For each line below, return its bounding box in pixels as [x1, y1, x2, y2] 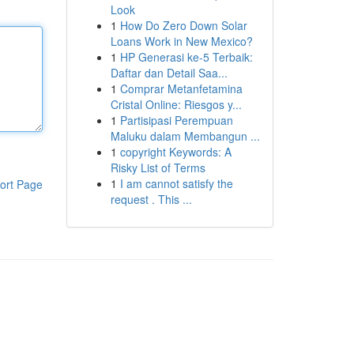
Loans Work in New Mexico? [110, 33, 253, 49]
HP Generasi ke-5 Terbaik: [119, 49, 253, 65]
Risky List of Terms [110, 160, 205, 175]
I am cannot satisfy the [119, 175, 233, 191]
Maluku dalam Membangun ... [110, 128, 260, 144]
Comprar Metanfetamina [119, 81, 243, 96]
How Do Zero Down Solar [119, 17, 247, 33]
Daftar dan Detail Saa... [110, 65, 228, 81]
